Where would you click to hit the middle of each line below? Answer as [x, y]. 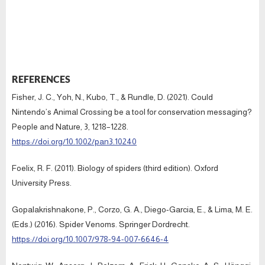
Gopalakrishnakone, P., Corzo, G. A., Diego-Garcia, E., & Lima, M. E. [132, 210]
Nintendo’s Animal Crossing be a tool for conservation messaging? [132, 112]
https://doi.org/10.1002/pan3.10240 [74, 142]
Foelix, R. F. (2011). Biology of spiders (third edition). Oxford [115, 168]
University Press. [42, 183]
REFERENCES [41, 79]
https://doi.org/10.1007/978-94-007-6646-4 [90, 239]
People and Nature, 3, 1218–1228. [70, 127]
